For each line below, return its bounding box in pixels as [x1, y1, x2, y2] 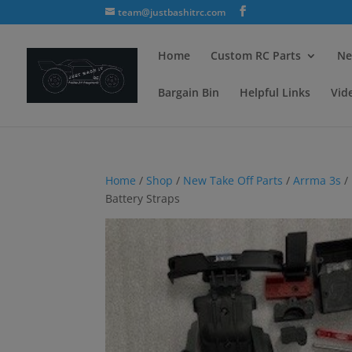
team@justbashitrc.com [118, 5, 226, 19]
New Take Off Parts [183, 173, 284, 188]
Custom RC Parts [211, 48, 301, 63]
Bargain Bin [158, 85, 219, 100]
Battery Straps [105, 191, 181, 206]
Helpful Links [240, 85, 310, 100]
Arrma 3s [293, 173, 342, 188]
